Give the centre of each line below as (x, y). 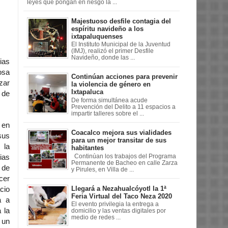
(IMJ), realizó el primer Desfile (112, 51)
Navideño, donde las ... (103, 58)
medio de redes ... (96, 218)
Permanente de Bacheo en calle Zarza (124, 163)
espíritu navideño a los (107, 28)
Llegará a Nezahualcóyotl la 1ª (119, 188)
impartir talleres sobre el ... (108, 113)
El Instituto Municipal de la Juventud (121, 45)
